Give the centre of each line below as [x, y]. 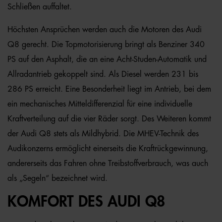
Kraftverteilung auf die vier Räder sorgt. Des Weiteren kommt [109, 119]
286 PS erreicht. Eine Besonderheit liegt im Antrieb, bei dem [109, 89]
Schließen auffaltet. [40, 7]
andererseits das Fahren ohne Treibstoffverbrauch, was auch [108, 164]
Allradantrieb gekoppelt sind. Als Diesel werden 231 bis [103, 74]
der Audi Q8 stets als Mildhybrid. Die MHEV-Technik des [103, 134]
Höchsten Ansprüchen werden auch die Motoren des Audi [105, 30]
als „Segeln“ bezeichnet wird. [57, 178]
